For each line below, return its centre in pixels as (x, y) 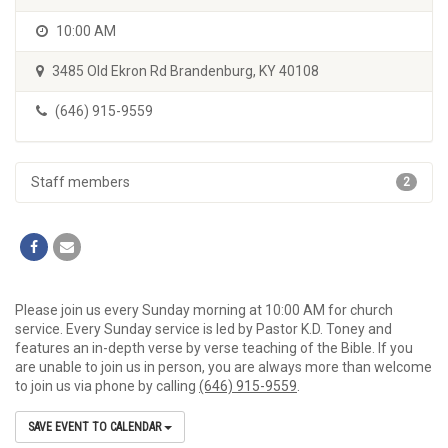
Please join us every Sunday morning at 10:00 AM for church (204, 309)
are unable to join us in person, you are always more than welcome (223, 366)
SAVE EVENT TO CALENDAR (96, 426)
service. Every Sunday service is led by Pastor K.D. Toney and (203, 328)
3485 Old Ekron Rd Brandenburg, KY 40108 (184, 70)
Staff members (80, 181)
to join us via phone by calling (107, 385)
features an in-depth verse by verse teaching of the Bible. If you (214, 347)
